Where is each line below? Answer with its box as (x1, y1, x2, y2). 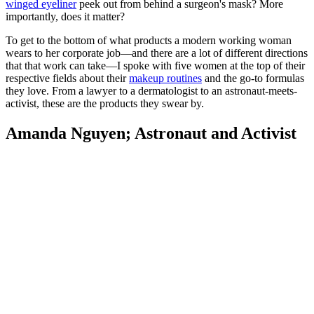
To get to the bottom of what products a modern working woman (6, 34, 292, 47)
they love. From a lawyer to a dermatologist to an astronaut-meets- (6, 85, 297, 97)
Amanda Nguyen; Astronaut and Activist (6, 124, 296, 143)
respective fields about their (6, 72, 129, 85)
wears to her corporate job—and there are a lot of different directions (6, 47, 308, 60)
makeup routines (129, 72, 202, 85)
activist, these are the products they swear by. (6, 97, 204, 110)
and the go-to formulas (202, 72, 304, 85)
